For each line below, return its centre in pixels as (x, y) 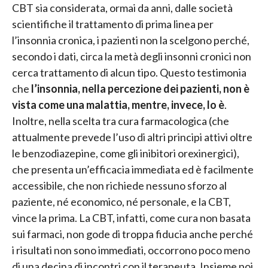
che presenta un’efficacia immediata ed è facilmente (133, 169)
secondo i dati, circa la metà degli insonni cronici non (132, 56)
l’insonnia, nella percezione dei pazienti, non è (140, 88)
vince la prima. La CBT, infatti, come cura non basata (131, 217)
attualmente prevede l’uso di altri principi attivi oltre (132, 137)
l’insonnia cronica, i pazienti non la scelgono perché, (131, 40)
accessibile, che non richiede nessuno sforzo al (119, 185)
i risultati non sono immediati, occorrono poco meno (131, 250)
